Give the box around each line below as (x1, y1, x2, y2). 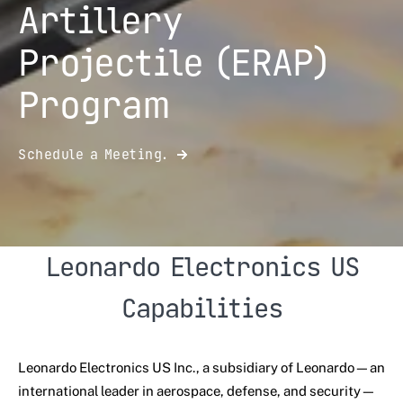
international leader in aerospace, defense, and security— (18, 383, 376, 399)
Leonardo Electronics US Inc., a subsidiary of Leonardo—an (18, 360, 385, 375)
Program (18, 81, 170, 129)
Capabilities (121, 291, 282, 326)
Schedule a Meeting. (18, 146, 168, 164)
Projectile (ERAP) (18, 39, 327, 86)
